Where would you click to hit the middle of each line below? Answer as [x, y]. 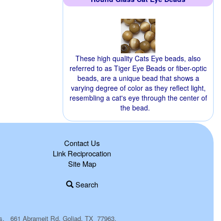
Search [86, 184]
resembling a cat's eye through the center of [138, 98]
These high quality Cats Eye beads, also [138, 58]
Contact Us [82, 143]
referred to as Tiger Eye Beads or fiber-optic [138, 68]
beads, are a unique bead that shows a [138, 78]
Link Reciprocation [82, 153]
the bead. [135, 108]
